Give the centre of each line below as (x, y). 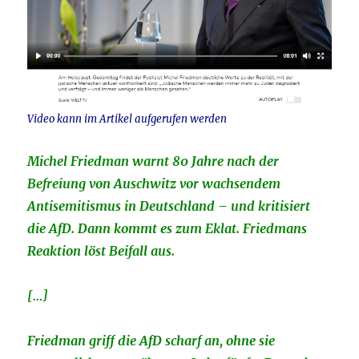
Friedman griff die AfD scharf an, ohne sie (151, 341)
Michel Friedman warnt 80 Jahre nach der (153, 161)
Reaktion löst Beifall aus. (101, 251)
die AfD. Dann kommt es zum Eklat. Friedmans (167, 229)
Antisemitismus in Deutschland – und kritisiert (169, 206)
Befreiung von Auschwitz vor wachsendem (154, 184)
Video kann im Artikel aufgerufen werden (127, 119)
